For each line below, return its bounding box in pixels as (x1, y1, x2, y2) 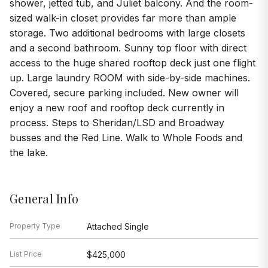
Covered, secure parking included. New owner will (10, 86, 239, 99)
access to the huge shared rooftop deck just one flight (10, 56, 255, 69)
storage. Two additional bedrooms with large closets (10, 26, 245, 39)
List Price (10, 249, 42, 258)
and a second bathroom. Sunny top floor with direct (10, 41, 246, 54)
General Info (10, 190, 78, 206)
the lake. (10, 146, 48, 159)
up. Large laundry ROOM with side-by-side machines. (10, 71, 250, 84)
